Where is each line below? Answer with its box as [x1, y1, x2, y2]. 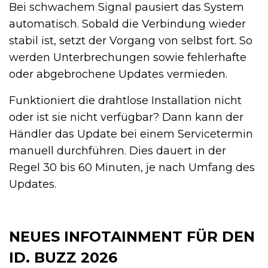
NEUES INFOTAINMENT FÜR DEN [9, 228, 255, 246]
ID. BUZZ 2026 [9, 249, 117, 267]
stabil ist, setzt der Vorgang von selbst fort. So [9, 34, 252, 48]
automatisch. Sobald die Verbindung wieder [9, 17, 246, 31]
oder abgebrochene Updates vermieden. [9, 68, 227, 81]
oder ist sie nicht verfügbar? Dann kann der [9, 111, 243, 124]
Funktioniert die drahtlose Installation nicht [9, 94, 242, 108]
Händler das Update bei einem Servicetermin [9, 127, 253, 141]
